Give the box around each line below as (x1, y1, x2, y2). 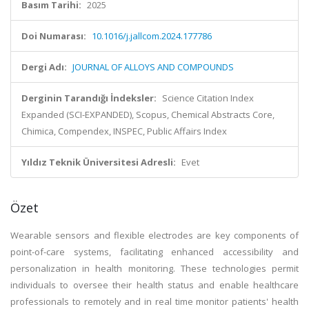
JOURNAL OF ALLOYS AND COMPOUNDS (72, 61, 234, 73)
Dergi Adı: (21, 61, 67, 73)
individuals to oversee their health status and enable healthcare (10, 279, 299, 291)
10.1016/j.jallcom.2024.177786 (92, 30, 212, 42)
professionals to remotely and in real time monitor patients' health (10, 295, 299, 308)
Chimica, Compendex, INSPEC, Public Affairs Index (21, 125, 227, 137)
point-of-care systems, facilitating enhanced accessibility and (10, 246, 299, 258)
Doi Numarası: (21, 30, 86, 42)
